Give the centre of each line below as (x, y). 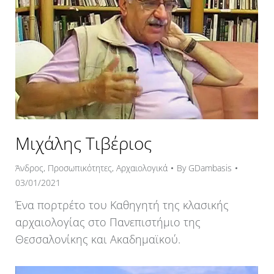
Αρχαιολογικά (142, 168)
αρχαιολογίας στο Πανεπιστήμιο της (108, 222)
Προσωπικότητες (80, 168)
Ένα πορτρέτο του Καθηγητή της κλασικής (122, 205)
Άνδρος (29, 168)
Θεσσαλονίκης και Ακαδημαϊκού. (98, 239)
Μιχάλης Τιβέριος (83, 143)
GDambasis (210, 168)
